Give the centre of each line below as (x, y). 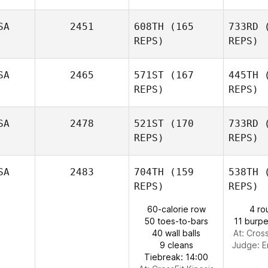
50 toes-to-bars (176, 221)
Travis (196, 223)
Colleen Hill (196, 126)
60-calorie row (176, 209)
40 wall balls (176, 233)
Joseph (196, 77)
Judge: (247, 245)
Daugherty (176, 89)
